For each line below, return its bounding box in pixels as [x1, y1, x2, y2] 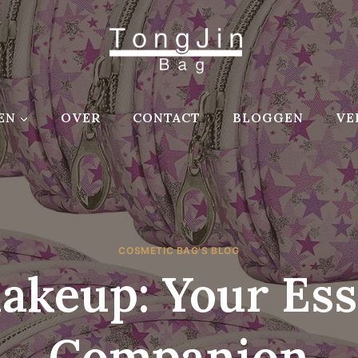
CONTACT [133, 109, 201, 126]
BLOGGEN [233, 109, 304, 126]
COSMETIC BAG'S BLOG [118, 245, 240, 257]
